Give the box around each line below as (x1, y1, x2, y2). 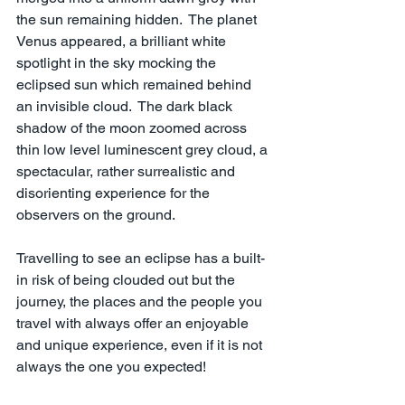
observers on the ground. (16, 206, 175, 224)
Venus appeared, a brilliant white (16, 33, 230, 51)
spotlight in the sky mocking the (16, 54, 220, 72)
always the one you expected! (16, 358, 206, 376)
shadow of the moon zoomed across (16, 119, 250, 137)
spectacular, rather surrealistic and (16, 163, 239, 181)
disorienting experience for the (16, 184, 213, 202)
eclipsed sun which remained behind (16, 76, 255, 94)
